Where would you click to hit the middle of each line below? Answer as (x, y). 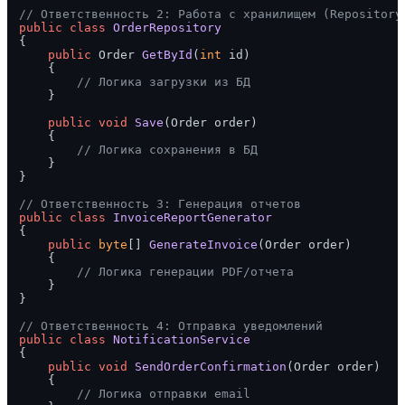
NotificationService (182, 339)
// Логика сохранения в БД (167, 149)
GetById (167, 54)
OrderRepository (167, 27)
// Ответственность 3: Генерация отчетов (160, 203)
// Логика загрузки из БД (164, 81)
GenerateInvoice (203, 244)
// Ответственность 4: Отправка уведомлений (171, 325)
